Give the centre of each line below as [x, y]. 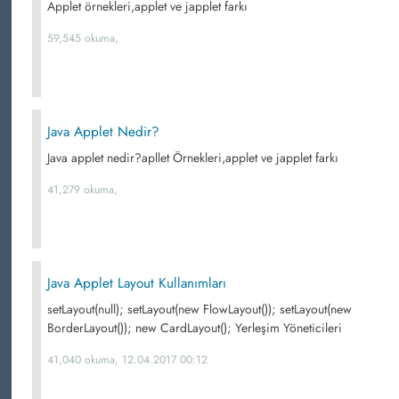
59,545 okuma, [83, 38]
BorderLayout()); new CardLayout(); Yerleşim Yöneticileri [195, 328]
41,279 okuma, [82, 190]
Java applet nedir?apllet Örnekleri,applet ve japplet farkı [193, 158]
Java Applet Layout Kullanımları [137, 283]
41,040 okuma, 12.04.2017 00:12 [127, 360]
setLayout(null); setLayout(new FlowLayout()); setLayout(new [199, 309]
